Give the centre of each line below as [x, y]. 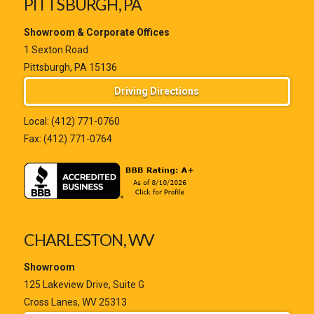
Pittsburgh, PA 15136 [70, 67]
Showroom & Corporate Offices [96, 32]
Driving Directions [157, 91]
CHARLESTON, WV [89, 239]
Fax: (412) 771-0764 [68, 138]
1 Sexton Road [56, 49]
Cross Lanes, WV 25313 [75, 302]
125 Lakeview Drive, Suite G [84, 285]
